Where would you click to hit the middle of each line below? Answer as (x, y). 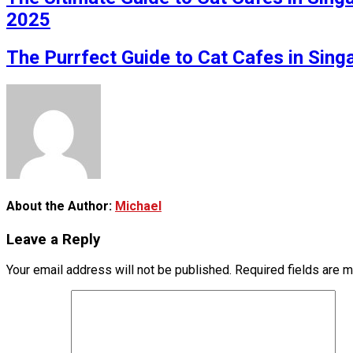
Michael (138, 206)
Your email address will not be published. (119, 270)
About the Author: (61, 206)
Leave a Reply (53, 239)
